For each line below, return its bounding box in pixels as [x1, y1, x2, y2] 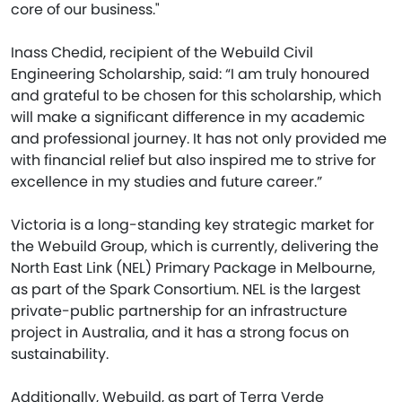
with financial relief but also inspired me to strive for [11, 149, 376, 170]
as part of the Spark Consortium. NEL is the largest [11, 278, 361, 300]
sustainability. [11, 343, 112, 364]
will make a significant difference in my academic [11, 106, 365, 127]
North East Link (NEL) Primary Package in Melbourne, [11, 257, 375, 278]
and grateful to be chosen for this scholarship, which [11, 84, 381, 106]
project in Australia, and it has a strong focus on [11, 321, 349, 343]
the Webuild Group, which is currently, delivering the [11, 235, 379, 257]
